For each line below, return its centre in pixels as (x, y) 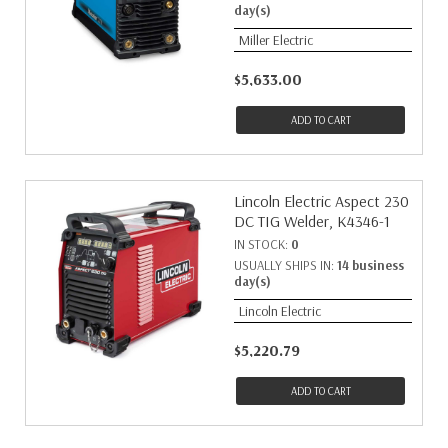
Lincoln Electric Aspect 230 (321, 201)
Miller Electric (276, 40)
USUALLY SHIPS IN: (285, 265)
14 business (370, 265)
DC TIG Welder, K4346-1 (312, 221)
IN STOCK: (262, 244)
